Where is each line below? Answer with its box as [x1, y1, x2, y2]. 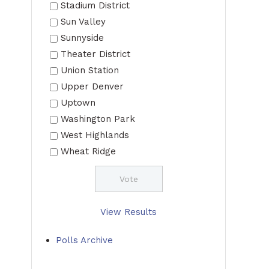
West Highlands [61, 130, 129, 141]
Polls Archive [56, 235, 113, 246]
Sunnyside [61, 32, 104, 43]
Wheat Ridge [61, 146, 116, 157]
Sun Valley [61, 16, 106, 27]
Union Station [61, 65, 119, 76]
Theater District [61, 49, 130, 59]
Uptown [61, 97, 95, 108]
